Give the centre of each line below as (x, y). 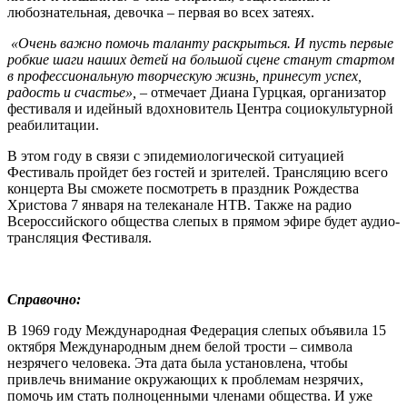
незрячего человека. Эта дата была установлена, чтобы (178, 363)
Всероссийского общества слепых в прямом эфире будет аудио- (203, 222)
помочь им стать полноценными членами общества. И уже (190, 396)
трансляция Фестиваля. (79, 238)
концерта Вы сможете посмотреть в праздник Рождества (183, 189)
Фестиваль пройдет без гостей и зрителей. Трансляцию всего (198, 173)
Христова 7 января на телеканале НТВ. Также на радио (179, 205)
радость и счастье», (72, 93)
